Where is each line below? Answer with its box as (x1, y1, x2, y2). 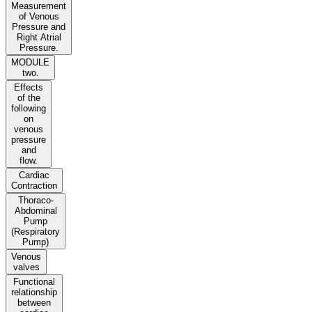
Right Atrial (16, 32, 61, 43)
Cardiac (19, 170, 49, 181)
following (11, 103, 46, 114)
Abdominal (14, 205, 57, 217)
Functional (13, 276, 55, 288)
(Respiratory (11, 226, 60, 237)
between (17, 297, 51, 309)
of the (17, 93, 40, 104)
